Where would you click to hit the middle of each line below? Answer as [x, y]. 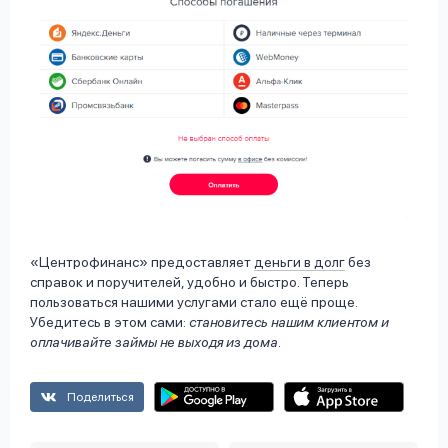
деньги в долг [299, 261]
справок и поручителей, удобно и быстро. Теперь [189, 281]
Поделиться [100, 396]
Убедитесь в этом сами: [109, 321]
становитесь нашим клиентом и [289, 321]
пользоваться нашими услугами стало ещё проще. [193, 301]
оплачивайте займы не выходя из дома [154, 341]
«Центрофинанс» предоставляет [142, 261]
